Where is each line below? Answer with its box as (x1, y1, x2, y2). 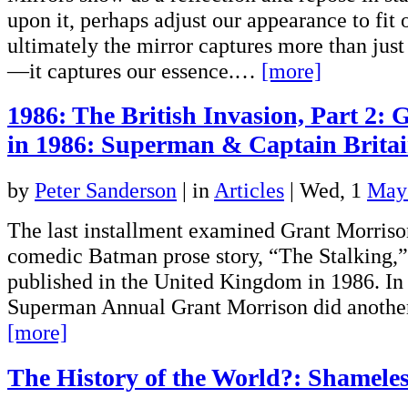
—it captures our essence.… (7, 57, 261, 83)
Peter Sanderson (35, 178, 177, 203)
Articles (214, 178, 284, 203)
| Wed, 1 (284, 178, 367, 203)
